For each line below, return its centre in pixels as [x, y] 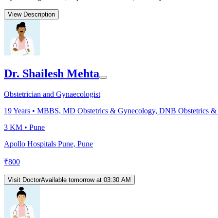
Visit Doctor [24, 180]
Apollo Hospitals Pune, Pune [48, 144]
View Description [31, 14]
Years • [24, 110]
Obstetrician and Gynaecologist [52, 94]
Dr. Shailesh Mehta [52, 73]
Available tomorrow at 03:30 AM [86, 180]
